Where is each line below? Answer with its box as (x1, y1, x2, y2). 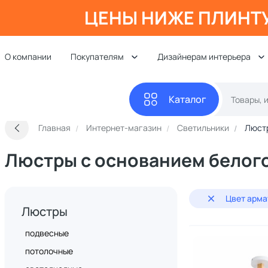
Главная (38, 122, 71, 133)
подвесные (25, 227, 69, 239)
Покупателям (71, 51, 124, 62)
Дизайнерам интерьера (157, 51, 251, 62)
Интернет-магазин (86, 122, 162, 133)
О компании (5, 51, 51, 62)
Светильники (177, 122, 229, 133)
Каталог (168, 93, 206, 106)
